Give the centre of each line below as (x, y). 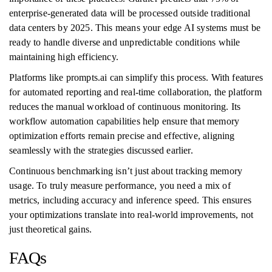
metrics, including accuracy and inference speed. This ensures (130, 200)
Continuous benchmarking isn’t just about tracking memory (126, 171)
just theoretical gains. (51, 229)
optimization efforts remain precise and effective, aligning (122, 136)
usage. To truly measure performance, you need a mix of (120, 185)
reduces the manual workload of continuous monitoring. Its (125, 107)
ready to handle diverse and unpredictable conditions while (125, 42)
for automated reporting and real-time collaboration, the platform (135, 92)
